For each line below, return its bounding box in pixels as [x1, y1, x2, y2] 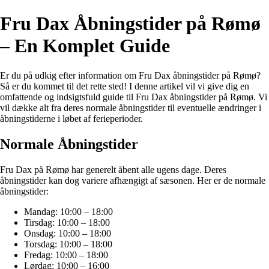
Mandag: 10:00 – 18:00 [24, 206, 113, 217]
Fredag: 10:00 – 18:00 [24, 249, 108, 260]
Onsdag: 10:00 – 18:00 [24, 228, 111, 238]
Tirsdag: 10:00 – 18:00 [24, 217, 110, 228]
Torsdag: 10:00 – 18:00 [24, 238, 112, 249]
